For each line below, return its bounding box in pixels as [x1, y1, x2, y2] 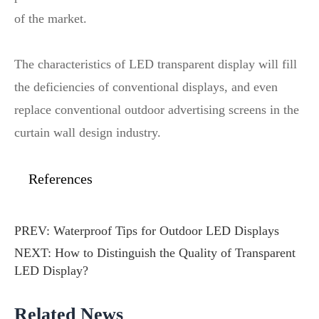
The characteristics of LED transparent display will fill [14, 57, 297, 71]
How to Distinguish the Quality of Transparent [55, 246, 296, 260]
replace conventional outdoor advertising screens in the [14, 103, 299, 117]
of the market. [14, 11, 87, 26]
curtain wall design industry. [14, 125, 161, 140]
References [28, 171, 93, 187]
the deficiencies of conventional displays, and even [14, 80, 278, 94]
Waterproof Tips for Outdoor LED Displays [53, 224, 279, 238]
